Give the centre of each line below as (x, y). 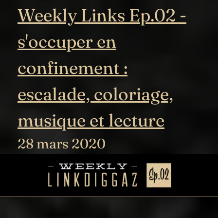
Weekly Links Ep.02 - (102, 15)
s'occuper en (67, 41)
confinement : (73, 67)
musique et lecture (91, 120)
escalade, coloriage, (95, 94)
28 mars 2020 (62, 143)
